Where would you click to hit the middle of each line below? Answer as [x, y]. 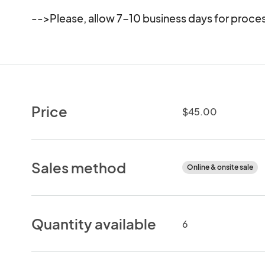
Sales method [79, 167]
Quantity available [94, 223]
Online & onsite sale [220, 167]
